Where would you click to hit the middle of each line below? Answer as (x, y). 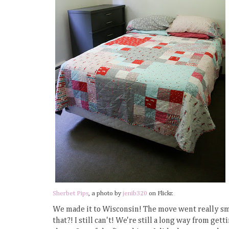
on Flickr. (160, 193)
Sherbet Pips (71, 193)
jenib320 (135, 193)
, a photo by (106, 193)
